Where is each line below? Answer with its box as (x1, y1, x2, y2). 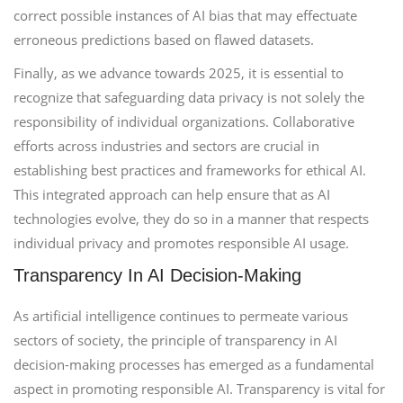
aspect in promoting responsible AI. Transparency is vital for (13, 380, 385, 398)
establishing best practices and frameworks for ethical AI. (13, 161, 366, 179)
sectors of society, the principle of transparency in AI (13, 331, 337, 349)
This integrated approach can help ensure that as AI (13, 185, 330, 203)
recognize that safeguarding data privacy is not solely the (13, 88, 364, 106)
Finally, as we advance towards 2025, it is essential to (13, 64, 344, 82)
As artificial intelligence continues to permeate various (13, 307, 348, 325)
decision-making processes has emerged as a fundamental (13, 355, 374, 373)
